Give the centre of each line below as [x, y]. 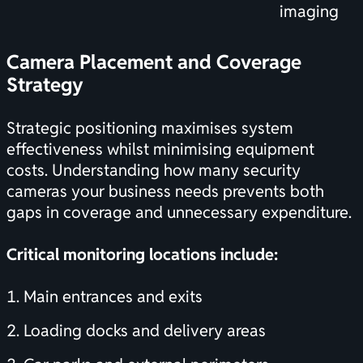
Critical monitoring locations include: [142, 255]
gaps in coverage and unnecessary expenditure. [179, 213]
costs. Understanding [85, 171]
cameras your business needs [113, 192]
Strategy [45, 85]
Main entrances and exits [113, 297]
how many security [232, 171]
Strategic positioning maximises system [150, 128]
